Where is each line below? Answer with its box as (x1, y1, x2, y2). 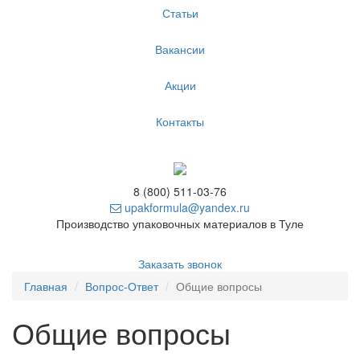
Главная (24, 277, 67, 294)
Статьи (162, 5, 198, 22)
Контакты (156, 113, 204, 130)
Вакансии (155, 41, 205, 58)
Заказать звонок (138, 255, 222, 272)
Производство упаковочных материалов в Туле (56, 215, 304, 231)
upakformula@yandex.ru (121, 198, 250, 215)
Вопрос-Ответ (85, 277, 158, 294)
